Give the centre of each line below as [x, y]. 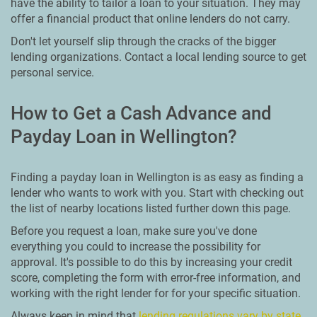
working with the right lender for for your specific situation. [156, 293]
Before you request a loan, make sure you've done [134, 231]
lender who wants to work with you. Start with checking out [157, 193]
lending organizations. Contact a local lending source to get [158, 57]
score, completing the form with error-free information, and [156, 278]
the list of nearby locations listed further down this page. [151, 208]
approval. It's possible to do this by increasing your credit [151, 262]
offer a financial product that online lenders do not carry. [150, 19]
